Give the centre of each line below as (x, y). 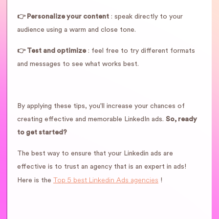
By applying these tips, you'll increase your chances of (101, 106)
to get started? (42, 132)
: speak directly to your (146, 17)
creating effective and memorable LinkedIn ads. (91, 119)
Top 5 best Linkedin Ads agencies (106, 180)
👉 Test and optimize (52, 51)
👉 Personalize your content (63, 17)
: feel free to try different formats (141, 51)
